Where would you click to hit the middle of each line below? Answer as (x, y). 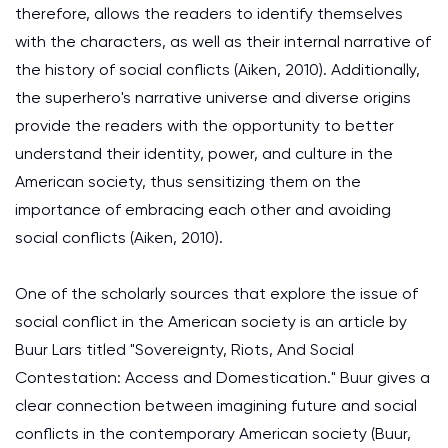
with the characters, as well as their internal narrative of (223, 41)
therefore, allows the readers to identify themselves (209, 13)
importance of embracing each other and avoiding (203, 209)
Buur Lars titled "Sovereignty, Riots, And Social (184, 349)
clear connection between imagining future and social (216, 405)
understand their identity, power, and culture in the (204, 153)
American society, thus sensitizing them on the (188, 181)
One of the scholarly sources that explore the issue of (216, 293)
